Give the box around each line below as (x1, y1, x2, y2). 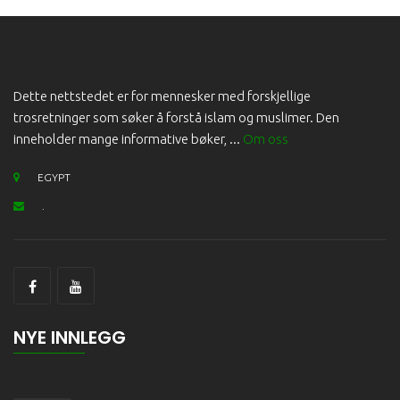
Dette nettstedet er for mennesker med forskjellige (13, 88, 311, 104)
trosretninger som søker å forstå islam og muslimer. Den (13, 110, 339, 125)
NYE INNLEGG (13, 325, 126, 350)
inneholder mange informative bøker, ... (13, 131, 243, 146)
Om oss (243, 131, 288, 146)
